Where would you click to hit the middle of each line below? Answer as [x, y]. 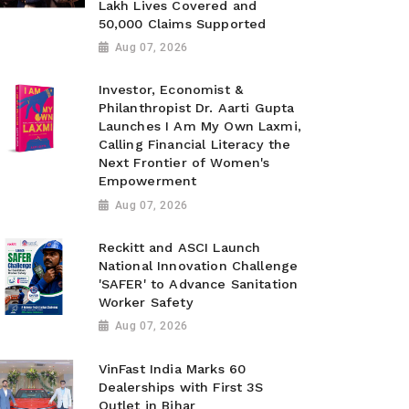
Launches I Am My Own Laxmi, [199, 126]
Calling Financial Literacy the [194, 145]
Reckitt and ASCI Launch [179, 248]
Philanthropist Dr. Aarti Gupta [196, 108]
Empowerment [147, 181]
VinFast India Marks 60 [172, 368]
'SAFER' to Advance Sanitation [198, 284]
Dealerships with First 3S [181, 387]
